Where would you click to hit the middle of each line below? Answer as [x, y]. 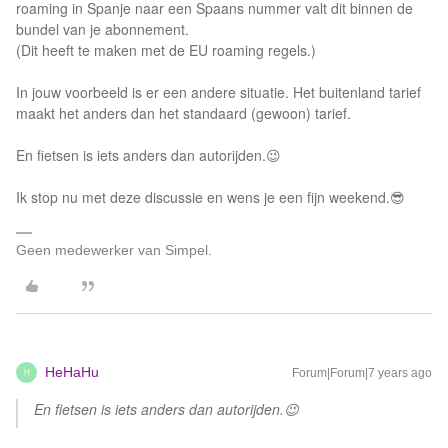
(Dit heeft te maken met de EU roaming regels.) [166, 50]
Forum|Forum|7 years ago [362, 373]
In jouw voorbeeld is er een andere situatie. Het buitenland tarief [218, 92]
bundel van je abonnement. [102, 29]
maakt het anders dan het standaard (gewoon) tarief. [183, 113]
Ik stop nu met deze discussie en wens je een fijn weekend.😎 [210, 197]
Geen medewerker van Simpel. [114, 250]
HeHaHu [72, 372]
